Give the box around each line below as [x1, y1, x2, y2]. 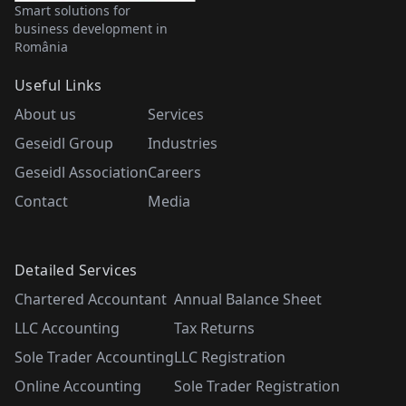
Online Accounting [14, 375, 141, 396]
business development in [14, 19, 168, 37]
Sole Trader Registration [174, 375, 340, 396]
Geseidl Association [14, 161, 148, 182]
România [14, 37, 68, 55]
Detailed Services [14, 259, 138, 280]
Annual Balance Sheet [174, 288, 322, 309]
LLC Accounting [14, 317, 120, 338]
